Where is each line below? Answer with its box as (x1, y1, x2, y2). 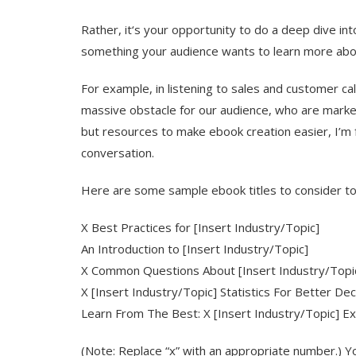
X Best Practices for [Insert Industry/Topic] (81, 219, 319, 235)
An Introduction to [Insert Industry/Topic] (81, 240, 308, 257)
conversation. (81, 144, 154, 161)
